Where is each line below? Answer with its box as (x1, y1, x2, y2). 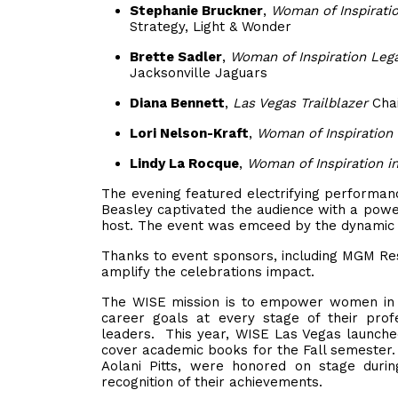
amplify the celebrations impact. (101, 264, 314, 280)
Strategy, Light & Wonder (130, 19, 291, 35)
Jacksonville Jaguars (130, 65, 267, 81)
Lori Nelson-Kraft (130, 125, 249, 141)
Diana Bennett (130, 95, 225, 111)
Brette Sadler (130, 49, 222, 65)
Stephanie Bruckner (130, 3, 263, 19)
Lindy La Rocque (130, 155, 239, 171)
